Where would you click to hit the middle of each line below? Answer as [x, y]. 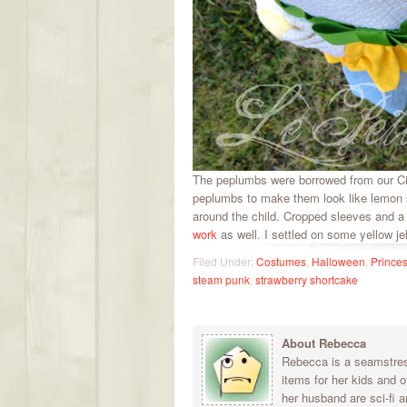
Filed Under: [224, 261]
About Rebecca [324, 343]
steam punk [221, 279]
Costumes [281, 261]
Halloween [338, 261]
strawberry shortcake [307, 279]
